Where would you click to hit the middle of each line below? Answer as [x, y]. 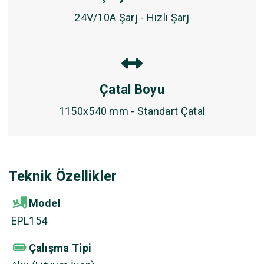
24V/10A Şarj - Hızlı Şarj [132, 17]
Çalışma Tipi [60, 248]
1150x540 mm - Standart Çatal [132, 111]
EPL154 [29, 221]
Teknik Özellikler [62, 176]
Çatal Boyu [132, 89]
